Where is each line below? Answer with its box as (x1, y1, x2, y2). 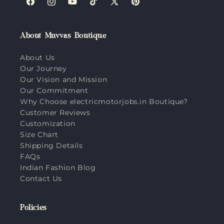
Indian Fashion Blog (20, 162, 96, 172)
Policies (20, 204, 47, 213)
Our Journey (20, 63, 67, 73)
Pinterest (130, 2, 165, 11)
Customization (20, 118, 75, 128)
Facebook (25, 2, 61, 11)
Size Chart (20, 129, 58, 139)
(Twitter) (109, 14, 142, 24)
